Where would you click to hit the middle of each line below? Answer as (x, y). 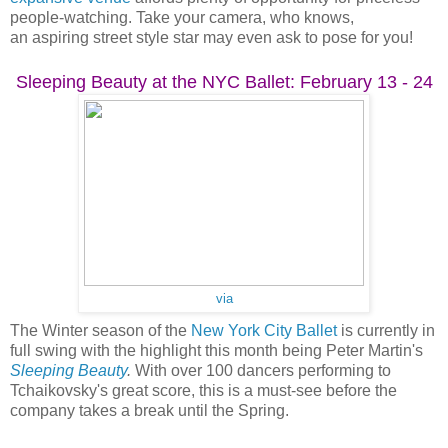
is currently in (386, 330)
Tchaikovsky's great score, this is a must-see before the (203, 390)
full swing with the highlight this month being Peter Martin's (216, 350)
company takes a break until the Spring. (149, 410)
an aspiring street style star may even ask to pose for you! (211, 37)
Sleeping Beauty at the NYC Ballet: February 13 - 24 (224, 81)
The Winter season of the (100, 330)
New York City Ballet (264, 330)
